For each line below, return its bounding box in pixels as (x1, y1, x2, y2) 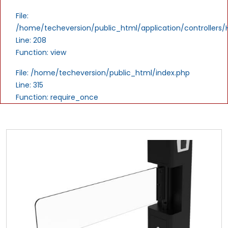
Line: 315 (16, 79, 43, 90)
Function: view (16, 47, 66, 58)
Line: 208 (16, 35, 46, 45)
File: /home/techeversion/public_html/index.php (16, 67, 190, 78)
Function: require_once (16, 92, 98, 102)
